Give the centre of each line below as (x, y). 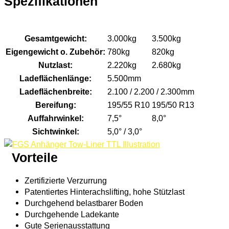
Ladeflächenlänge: (55, 78)
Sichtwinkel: (55, 132)
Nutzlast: (55, 65)
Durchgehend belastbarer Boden (84, 203)
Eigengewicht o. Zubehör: (55, 52)
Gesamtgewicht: (55, 39)
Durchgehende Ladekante (72, 214)
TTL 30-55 (129, 25)
